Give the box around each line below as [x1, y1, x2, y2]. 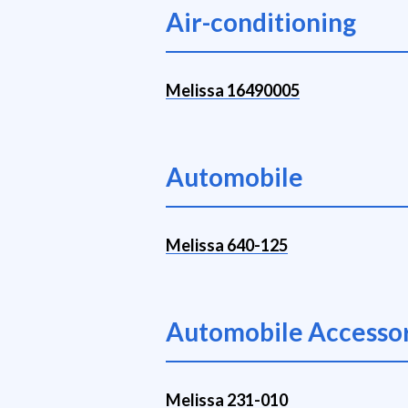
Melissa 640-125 [166, 235, 288, 255]
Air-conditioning [166, 6, 356, 37]
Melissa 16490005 [166, 80, 300, 100]
